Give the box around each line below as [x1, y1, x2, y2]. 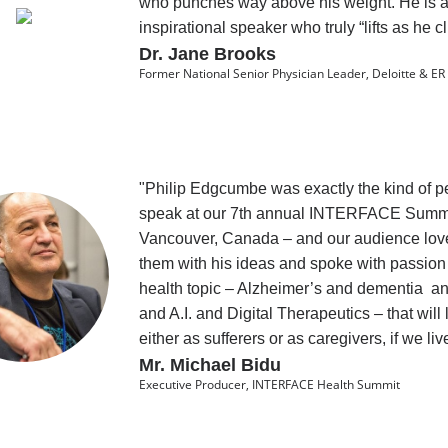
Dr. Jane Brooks [138, 44, 276, 65]
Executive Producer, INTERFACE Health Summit [138, 376, 400, 394]
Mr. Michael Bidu [138, 355, 281, 376]
